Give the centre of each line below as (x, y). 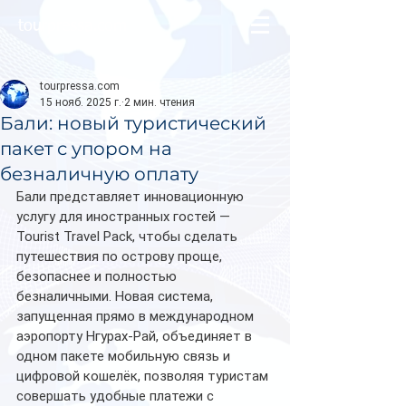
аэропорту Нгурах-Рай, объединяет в (136, 336)
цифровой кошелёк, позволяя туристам (144, 376)
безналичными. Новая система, (116, 296)
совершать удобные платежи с (117, 396)
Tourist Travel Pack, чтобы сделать (129, 237)
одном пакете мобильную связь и (125, 356)
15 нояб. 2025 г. (81, 102)
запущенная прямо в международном (137, 316)
